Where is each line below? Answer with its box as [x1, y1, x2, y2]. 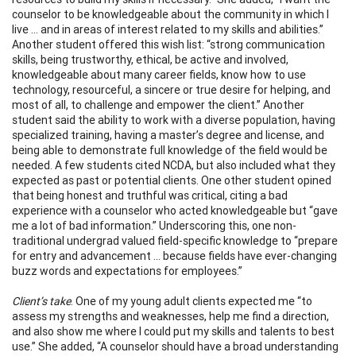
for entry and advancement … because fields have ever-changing [12, 248, 337, 263]
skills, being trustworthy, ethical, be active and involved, [12, 52, 288, 67]
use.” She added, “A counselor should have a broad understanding [12, 339, 339, 354]
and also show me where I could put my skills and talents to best [12, 323, 335, 339]
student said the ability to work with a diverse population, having [12, 112, 335, 127]
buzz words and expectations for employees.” [12, 263, 242, 278]
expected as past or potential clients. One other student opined [12, 172, 331, 188]
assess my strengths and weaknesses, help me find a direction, [12, 308, 329, 323]
